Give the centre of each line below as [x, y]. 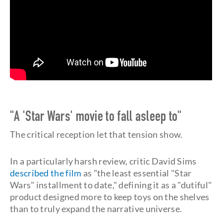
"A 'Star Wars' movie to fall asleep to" [96, 118]
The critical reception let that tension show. [96, 134]
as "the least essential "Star [137, 173]
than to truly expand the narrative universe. [96, 208]
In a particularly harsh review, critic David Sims [103, 161]
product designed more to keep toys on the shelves [110, 196]
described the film [46, 173]
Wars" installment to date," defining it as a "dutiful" [111, 185]
